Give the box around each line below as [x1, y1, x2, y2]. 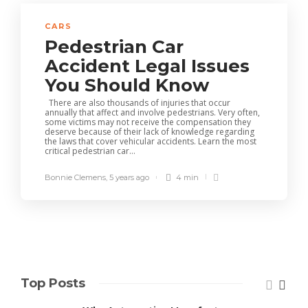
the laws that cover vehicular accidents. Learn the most [45, 135, 256, 147]
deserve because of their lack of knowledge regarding [45, 126, 254, 137]
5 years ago [109, 173, 149, 182]
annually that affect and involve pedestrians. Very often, [45, 107, 260, 118]
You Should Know [45, 74, 214, 96]
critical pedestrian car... [45, 145, 135, 157]
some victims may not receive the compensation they [45, 116, 251, 128]
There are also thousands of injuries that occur [45, 97, 230, 109]
